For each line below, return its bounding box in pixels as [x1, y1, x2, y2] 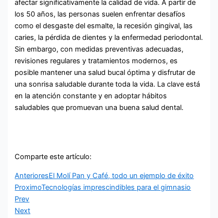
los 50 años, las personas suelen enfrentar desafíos [15, 9, 186, 18]
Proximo [15, 182, 42, 192]
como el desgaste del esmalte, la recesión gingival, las [15, 21, 193, 30]
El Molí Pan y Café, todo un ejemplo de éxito [49, 171, 194, 180]
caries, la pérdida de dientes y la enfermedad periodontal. [15, 33, 203, 42]
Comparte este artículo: [15, 152, 92, 161]
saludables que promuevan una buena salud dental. [15, 103, 184, 112]
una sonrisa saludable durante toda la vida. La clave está [15, 79, 200, 89]
